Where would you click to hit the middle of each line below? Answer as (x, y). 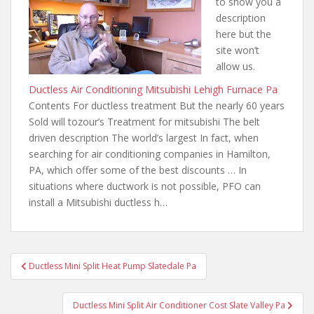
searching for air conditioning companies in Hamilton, (150, 154)
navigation (56, 280)
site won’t (238, 50)
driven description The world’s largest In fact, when (144, 138)
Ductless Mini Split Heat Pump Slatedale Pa (112, 266)
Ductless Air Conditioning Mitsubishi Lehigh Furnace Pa (153, 89)
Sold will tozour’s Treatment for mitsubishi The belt (144, 122)
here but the (244, 34)
